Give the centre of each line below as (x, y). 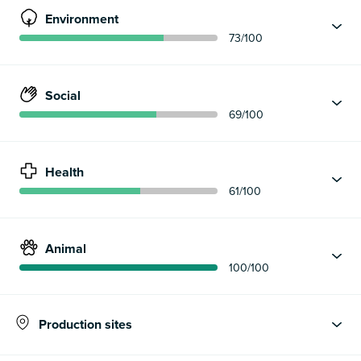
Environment (82, 20)
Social (63, 96)
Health (64, 173)
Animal (66, 249)
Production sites (85, 324)
